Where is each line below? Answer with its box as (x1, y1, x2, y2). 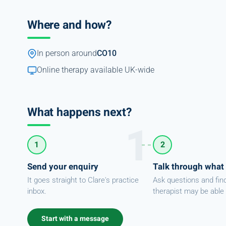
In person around (36, 48, 97, 58)
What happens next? (27, 103, 132, 121)
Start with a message (41, 213, 109, 224)
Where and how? (27, 16, 112, 34)
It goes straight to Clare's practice (27, 176, 139, 185)
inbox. (27, 187, 46, 196)
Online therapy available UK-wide (36, 65, 154, 75)
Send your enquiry (27, 160, 98, 173)
